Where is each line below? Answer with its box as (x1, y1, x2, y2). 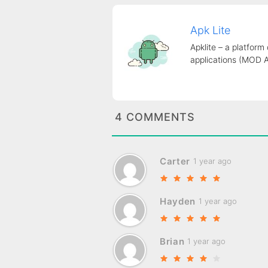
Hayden (159, 195, 196, 207)
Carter (159, 155, 191, 167)
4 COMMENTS (114, 110, 195, 123)
